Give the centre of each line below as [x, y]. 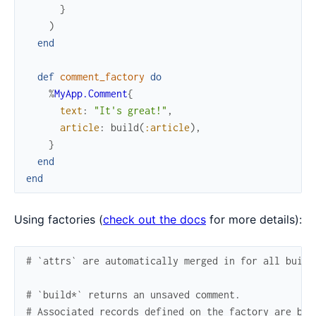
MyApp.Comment [91, 94]
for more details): [254, 220]
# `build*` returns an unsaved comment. [133, 295]
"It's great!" [130, 111]
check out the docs [154, 220]
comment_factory [102, 77]
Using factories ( [59, 220]
